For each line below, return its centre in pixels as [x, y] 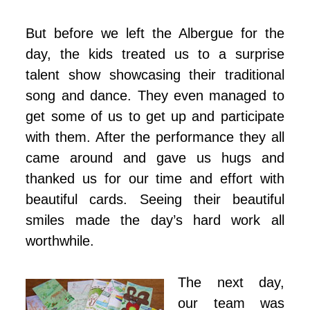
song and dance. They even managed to [155, 96]
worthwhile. [60, 241]
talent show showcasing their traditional [155, 75]
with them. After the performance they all [155, 137]
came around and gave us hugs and [155, 158]
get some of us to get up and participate [155, 117]
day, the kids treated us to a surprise [155, 54]
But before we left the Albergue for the [155, 34]
